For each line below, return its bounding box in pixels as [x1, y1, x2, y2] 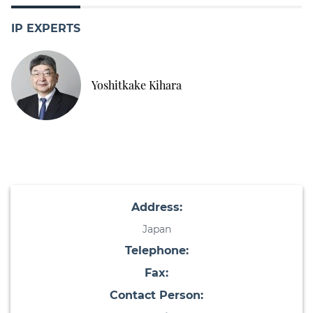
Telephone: [124, 244, 189, 258]
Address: [131, 201, 182, 214]
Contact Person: [110, 289, 203, 303]
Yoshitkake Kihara [92, 77, 182, 92]
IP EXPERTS [11, 22, 80, 36]
